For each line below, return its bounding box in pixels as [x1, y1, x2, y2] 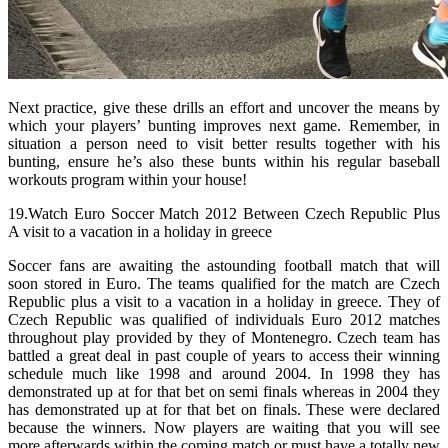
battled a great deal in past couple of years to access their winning [8, 346, 440, 364]
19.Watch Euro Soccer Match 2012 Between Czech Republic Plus [8, 204, 440, 222]
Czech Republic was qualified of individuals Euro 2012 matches [8, 310, 440, 328]
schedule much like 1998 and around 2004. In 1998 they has [8, 364, 440, 382]
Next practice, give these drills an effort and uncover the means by [8, 98, 440, 116]
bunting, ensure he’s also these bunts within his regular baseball [8, 152, 440, 170]
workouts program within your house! [8, 170, 247, 188]
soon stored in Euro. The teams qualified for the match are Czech [8, 274, 440, 292]
